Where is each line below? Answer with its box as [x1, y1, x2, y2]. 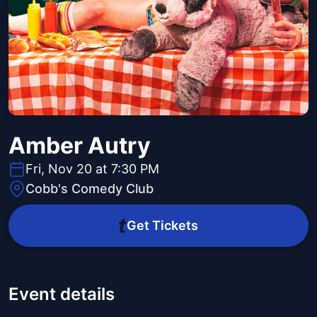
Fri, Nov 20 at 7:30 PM [25, 161, 159, 177]
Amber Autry [8, 132, 151, 160]
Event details [8, 284, 115, 305]
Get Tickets [126, 218, 198, 234]
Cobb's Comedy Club [25, 181, 154, 197]
